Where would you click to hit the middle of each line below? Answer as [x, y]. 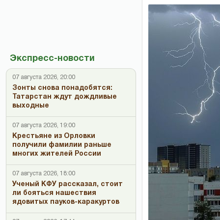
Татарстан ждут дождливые [65, 97]
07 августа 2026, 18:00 [44, 174]
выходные [31, 106]
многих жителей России [57, 154]
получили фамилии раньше [62, 145]
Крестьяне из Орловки [54, 136]
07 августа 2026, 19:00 [44, 125]
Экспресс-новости [52, 59]
